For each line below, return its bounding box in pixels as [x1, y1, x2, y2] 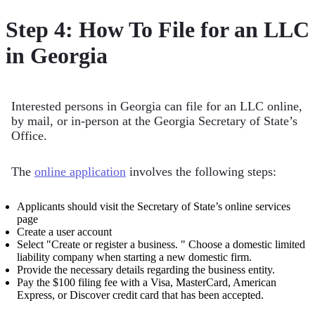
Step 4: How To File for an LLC [6, 16, 309, 42]
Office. [11, 128, 47, 143]
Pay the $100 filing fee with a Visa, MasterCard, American [17, 276, 276, 288]
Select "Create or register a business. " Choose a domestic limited [17, 238, 305, 250]
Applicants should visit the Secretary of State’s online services [17, 200, 290, 212]
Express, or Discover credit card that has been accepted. [17, 288, 264, 301]
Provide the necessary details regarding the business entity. [17, 263, 275, 276]
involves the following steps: [126, 164, 276, 179]
